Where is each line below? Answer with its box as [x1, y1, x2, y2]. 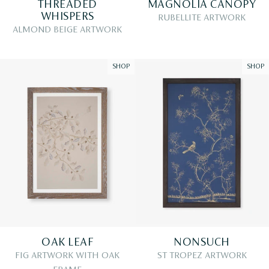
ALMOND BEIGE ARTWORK [13, 25, 122, 35]
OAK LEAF [41, 236, 93, 249]
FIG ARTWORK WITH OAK [15, 250, 119, 261]
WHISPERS [40, 10, 94, 23]
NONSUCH [174, 236, 230, 249]
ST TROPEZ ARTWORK [157, 250, 247, 261]
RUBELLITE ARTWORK [158, 13, 246, 23]
